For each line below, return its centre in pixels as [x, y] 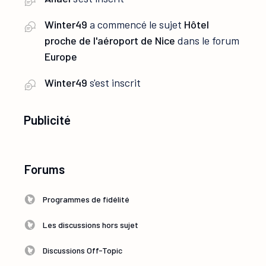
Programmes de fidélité [86, 199]
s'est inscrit [114, 83]
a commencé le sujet [136, 25]
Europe [61, 57]
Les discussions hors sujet [91, 225]
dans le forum [208, 41]
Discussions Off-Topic [83, 251]
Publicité [47, 120]
